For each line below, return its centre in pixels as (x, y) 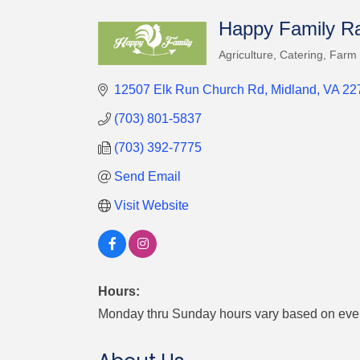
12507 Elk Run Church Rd (189, 90)
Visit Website (151, 206)
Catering (301, 55)
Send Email (147, 177)
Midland (294, 90)
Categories (249, 67)
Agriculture (246, 55)
